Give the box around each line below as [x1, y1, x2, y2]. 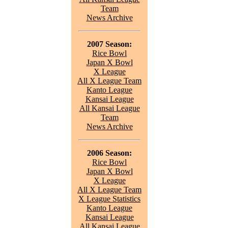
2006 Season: [87, 149, 132, 157]
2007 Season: [87, 40, 132, 48]
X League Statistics [78, 194, 140, 203]
